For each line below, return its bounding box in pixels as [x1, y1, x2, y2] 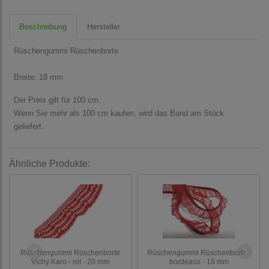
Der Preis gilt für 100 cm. [14, 95, 101, 105]
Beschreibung [19, 22, 67, 32]
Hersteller [87, 22, 120, 32]
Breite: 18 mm [14, 73, 63, 82]
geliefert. [14, 122, 44, 131]
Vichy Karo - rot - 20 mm [31, 257, 109, 265]
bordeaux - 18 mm [169, 257, 229, 265]
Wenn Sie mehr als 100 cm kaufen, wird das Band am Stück [14, 109, 224, 118]
